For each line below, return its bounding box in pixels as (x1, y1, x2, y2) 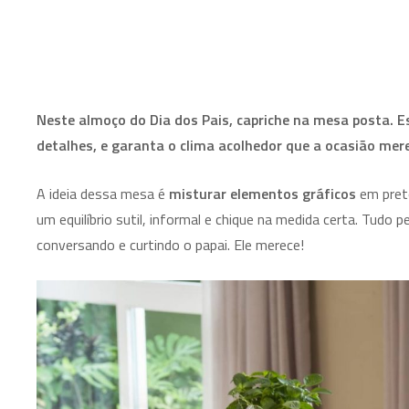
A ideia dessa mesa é (37, 183, 169, 204)
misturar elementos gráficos (169, 183, 356, 204)
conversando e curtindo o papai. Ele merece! (37, 234, 304, 256)
